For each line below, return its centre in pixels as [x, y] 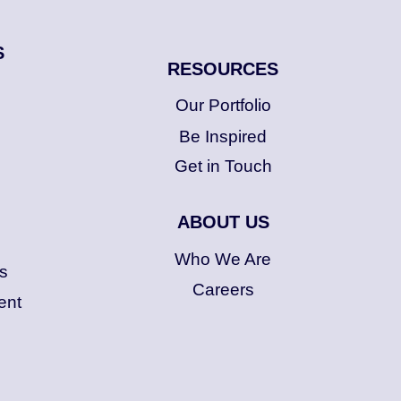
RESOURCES [223, 68]
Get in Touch [223, 166]
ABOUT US [223, 222]
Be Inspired [223, 136]
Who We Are [223, 260]
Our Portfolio [223, 106]
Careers [223, 289]
